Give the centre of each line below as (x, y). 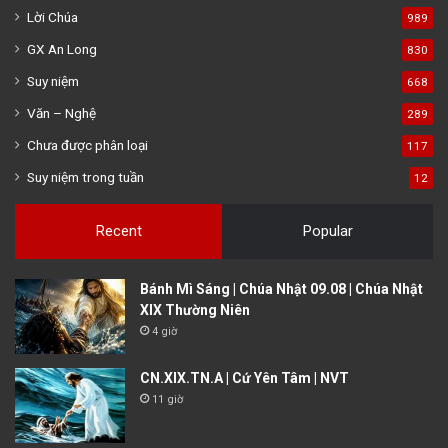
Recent (118, 230)
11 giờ (167, 399)
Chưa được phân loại (87, 144)
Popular (327, 230)
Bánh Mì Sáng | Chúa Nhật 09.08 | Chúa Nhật (281, 288)
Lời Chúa (52, 16)
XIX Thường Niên (195, 309)
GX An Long (62, 48)
